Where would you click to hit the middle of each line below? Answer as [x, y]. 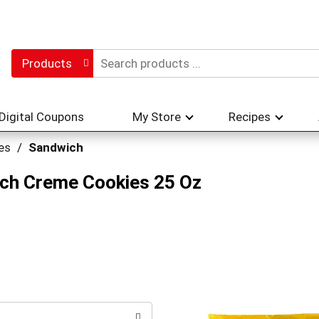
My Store [157, 117]
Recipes [250, 117]
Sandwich [56, 147]
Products [47, 63]
